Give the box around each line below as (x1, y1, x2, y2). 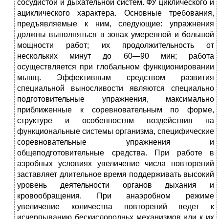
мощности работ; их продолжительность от (17, 41, 214, 50)
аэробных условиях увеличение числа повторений (17, 159, 214, 168)
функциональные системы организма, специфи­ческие (17, 127, 214, 136)
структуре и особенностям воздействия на (17, 116, 214, 125)
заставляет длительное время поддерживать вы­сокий (17, 170, 214, 179)
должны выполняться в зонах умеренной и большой (17, 30, 214, 39)
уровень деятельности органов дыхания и (17, 181, 214, 190)
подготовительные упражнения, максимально (17, 95, 214, 104)
